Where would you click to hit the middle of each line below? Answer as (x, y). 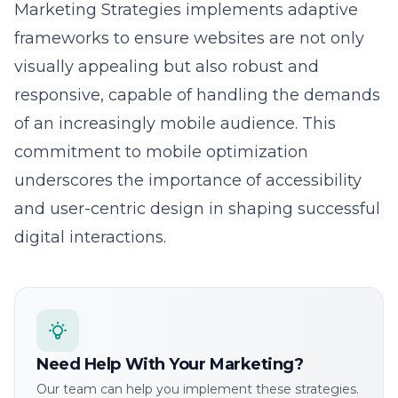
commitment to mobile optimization (161, 116)
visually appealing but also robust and (167, 31)
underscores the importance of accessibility (188, 144)
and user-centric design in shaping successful (197, 173)
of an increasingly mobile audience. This (175, 88)
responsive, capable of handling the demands (197, 59)
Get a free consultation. (109, 371)
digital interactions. (90, 201)
